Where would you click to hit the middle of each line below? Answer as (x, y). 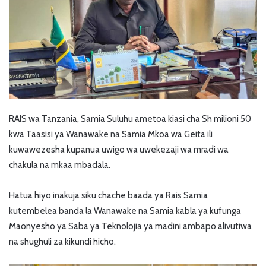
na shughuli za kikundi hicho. (62, 242)
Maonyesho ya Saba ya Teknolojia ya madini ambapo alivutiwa (130, 227)
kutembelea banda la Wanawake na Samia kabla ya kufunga (125, 211)
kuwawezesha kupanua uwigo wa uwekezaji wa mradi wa (119, 150)
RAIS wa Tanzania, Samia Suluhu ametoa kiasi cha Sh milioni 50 (130, 119)
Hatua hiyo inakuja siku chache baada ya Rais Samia (108, 196)
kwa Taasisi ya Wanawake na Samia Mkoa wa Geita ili (111, 134)
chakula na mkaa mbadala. (60, 165)
